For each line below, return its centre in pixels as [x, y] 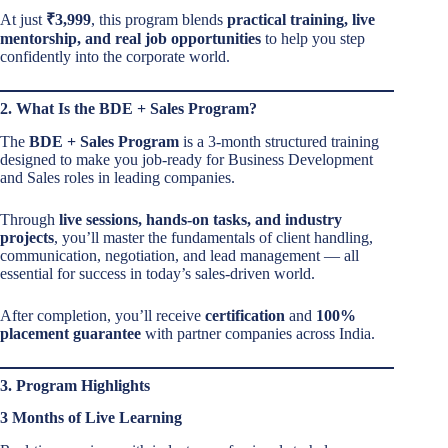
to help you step [313, 38]
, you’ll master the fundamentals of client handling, [213, 237]
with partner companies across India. [258, 333]
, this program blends [159, 19]
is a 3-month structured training [279, 141]
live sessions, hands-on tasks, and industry [200, 219]
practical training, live [301, 19]
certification [245, 315]
